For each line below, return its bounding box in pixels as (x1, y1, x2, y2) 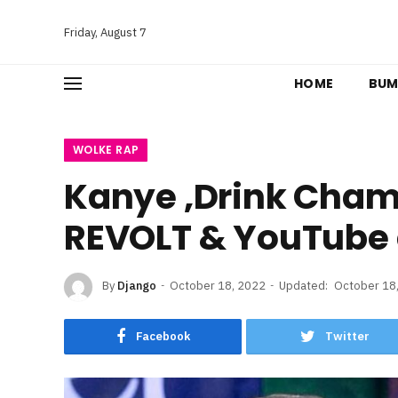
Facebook (135, 329, 190, 344)
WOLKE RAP (73, 142, 139, 157)
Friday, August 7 (64, 24, 147, 40)
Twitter (325, 329, 370, 344)
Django (117, 278, 156, 294)
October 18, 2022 (170, 278, 266, 294)
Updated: (279, 278, 328, 294)
